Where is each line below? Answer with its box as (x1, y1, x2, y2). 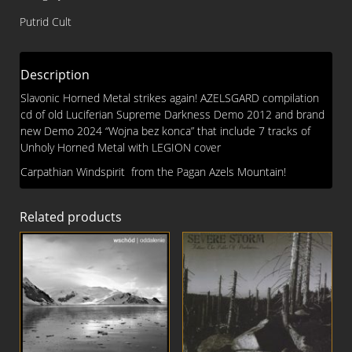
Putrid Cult (20, 13, 71, 29)
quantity (19, 20, 63, 35)
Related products (20, 207, 122, 225)
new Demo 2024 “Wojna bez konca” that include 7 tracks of (20, 123, 310, 138)
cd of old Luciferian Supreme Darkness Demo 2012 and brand (20, 106, 324, 122)
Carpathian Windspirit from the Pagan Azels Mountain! (20, 163, 286, 179)
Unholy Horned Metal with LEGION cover (20, 139, 221, 155)
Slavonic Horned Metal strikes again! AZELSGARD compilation (20, 90, 319, 105)
